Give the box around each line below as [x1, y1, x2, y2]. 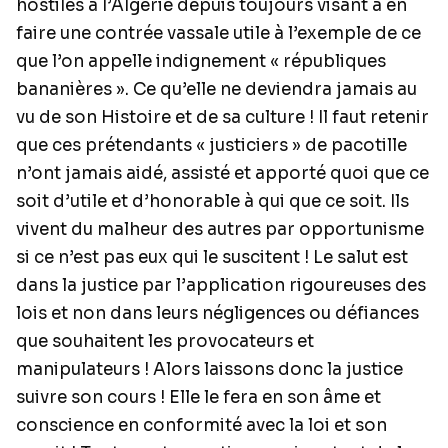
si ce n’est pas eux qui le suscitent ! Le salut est [16, 247, 408, 268]
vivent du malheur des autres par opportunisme [16, 219, 424, 240]
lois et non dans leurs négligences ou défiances [16, 303, 419, 324]
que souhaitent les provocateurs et [16, 331, 314, 352]
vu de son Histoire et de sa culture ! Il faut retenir [16, 107, 429, 128]
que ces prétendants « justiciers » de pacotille [16, 135, 407, 156]
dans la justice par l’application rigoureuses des [16, 275, 426, 296]
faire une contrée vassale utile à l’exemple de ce [16, 23, 421, 44]
